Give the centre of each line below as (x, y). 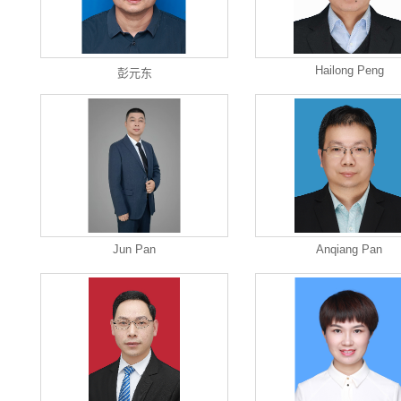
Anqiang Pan (349, 249)
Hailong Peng (349, 70)
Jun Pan (134, 249)
